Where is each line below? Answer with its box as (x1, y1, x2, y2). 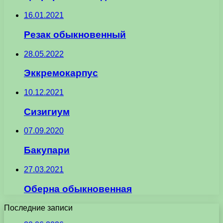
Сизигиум (24, 106, 70, 117)
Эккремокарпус (24, 68, 98, 79)
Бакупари (24, 145, 70, 156)
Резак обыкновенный (24, 29, 126, 40)
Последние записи (4, 204, 73, 213)
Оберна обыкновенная (24, 183, 132, 194)
